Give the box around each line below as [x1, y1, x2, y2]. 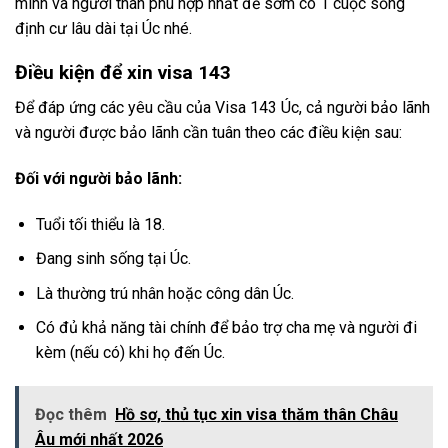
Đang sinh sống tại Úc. [35, 249, 191, 269]
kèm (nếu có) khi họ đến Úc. [35, 343, 225, 363]
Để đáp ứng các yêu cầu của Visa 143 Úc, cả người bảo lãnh [15, 97, 430, 117]
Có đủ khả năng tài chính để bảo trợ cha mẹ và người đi [35, 318, 417, 338]
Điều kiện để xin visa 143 [15, 61, 231, 85]
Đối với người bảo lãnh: [15, 168, 182, 188]
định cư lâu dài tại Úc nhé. [15, 18, 192, 38]
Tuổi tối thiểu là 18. [35, 214, 165, 234]
